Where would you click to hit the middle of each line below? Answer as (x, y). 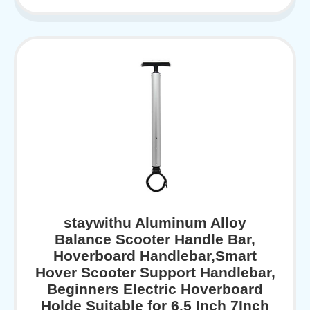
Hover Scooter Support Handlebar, (155, 273)
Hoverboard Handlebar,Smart (155, 256)
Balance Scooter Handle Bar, (155, 239)
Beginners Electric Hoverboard (155, 289)
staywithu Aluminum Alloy (155, 223)
